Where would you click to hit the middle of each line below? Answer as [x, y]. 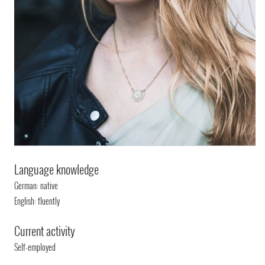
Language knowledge [57, 169]
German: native [36, 185]
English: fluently [37, 201]
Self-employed [35, 247]
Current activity [45, 230]
